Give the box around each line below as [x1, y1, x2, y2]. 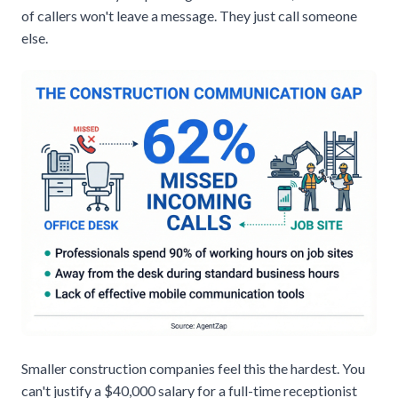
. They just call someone [214, 7, 357, 24]
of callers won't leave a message [21, 7, 214, 24]
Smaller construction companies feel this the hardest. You [21, 359, 365, 377]
